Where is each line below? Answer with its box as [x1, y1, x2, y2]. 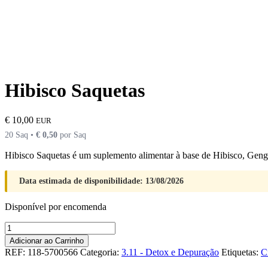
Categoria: [80, 246, 121, 257]
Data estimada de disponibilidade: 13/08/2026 [19, 176, 184, 185]
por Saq [57, 129, 86, 139]
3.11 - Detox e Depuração [121, 246, 219, 257]
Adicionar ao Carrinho [10, 236, 84, 245]
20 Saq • [5, 129, 36, 139]
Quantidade [4, 221, 48, 232]
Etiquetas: [221, 246, 261, 257]
